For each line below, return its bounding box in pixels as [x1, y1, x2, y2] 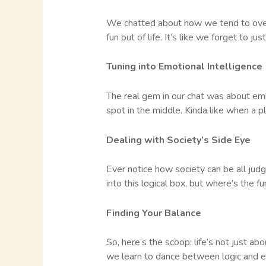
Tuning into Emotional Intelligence [106, 60, 262, 74]
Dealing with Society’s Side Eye [106, 133, 251, 147]
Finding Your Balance [106, 206, 201, 220]
